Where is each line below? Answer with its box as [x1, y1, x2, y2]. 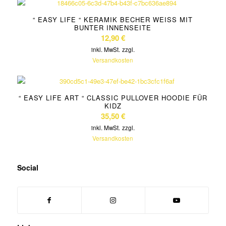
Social [17, 162, 38, 173]
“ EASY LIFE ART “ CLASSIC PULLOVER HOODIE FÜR [18, 92, 207, 102]
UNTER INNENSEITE [74, 22, 147, 32]
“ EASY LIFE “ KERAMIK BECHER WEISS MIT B [33, 14, 193, 24]
